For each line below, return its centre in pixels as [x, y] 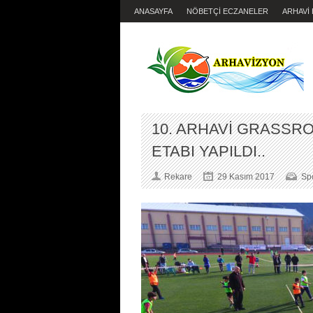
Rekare [178, 177]
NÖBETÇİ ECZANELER [227, 11]
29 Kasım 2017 [246, 177]
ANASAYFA [153, 11]
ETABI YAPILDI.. [209, 151]
